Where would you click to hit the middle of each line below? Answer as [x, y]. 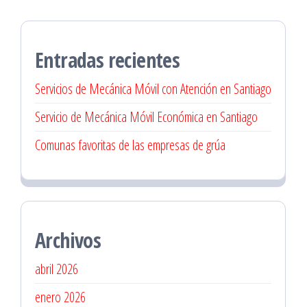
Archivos [68, 240]
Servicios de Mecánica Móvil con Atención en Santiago [153, 89]
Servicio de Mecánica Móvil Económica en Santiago [146, 117]
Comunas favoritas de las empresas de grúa [130, 145]
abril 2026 [57, 269]
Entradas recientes [108, 60]
